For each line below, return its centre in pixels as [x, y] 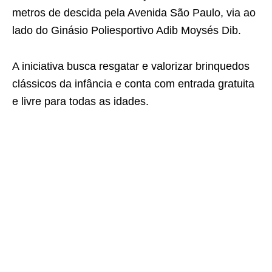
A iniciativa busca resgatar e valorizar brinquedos [131, 66]
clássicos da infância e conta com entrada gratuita [133, 84]
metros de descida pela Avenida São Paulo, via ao [134, 13]
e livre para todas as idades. [80, 101]
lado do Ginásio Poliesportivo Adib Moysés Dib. [127, 30]
